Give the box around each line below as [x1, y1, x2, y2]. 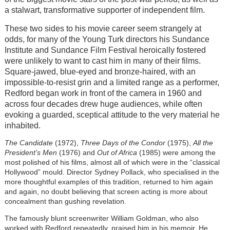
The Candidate [4, 139, 53, 147]
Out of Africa [97, 148, 137, 157]
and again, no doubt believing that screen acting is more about [4, 187, 207, 196]
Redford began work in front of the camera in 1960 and [4, 89, 202, 98]
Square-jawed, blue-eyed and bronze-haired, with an [4, 67, 196, 76]
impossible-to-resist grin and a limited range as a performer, [4, 78, 219, 87]
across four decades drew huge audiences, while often [4, 100, 202, 109]
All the [193, 139, 213, 147]
